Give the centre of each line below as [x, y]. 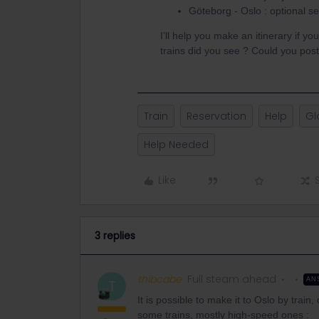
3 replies [115, 236]
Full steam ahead [232, 279]
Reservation [216, 116]
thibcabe [159, 279]
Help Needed [176, 145]
